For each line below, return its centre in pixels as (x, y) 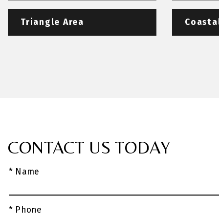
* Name (24, 172)
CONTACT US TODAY (89, 147)
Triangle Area (52, 22)
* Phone (25, 210)
